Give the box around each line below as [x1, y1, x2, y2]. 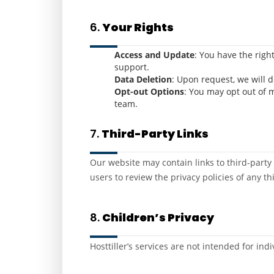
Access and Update [114, 49, 194, 61]
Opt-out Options [114, 86, 184, 97]
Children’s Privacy [102, 210, 214, 225]
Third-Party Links [102, 126, 209, 141]
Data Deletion [114, 73, 172, 85]
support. [114, 61, 149, 73]
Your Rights [102, 20, 174, 35]
